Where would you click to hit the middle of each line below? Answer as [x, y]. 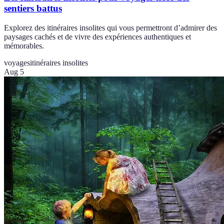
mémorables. [24, 45]
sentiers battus [33, 8]
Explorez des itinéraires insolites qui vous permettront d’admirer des [110, 27]
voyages [17, 62]
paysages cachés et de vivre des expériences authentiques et [97, 36]
